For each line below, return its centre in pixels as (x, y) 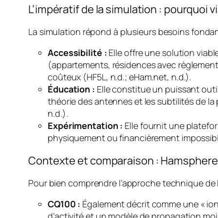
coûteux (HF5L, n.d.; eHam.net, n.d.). (120, 77)
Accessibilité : (77, 52)
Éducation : (71, 89)
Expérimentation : (85, 125)
